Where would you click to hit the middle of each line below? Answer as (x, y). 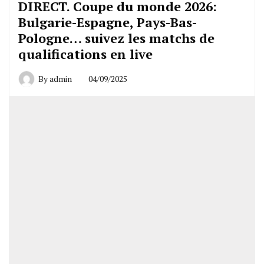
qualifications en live (85, 54)
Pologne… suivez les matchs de (116, 38)
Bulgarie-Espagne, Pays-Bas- (108, 22)
